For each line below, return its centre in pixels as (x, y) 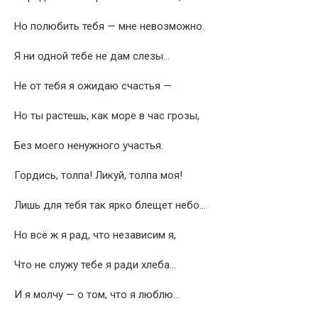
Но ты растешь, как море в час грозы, (107, 116)
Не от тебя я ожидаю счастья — (93, 86)
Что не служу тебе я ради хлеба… (95, 265)
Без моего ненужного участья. (89, 146)
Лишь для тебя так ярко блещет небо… (110, 205)
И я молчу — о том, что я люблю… (97, 295)
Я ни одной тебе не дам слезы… (92, 56)
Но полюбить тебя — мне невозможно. (109, 26)
